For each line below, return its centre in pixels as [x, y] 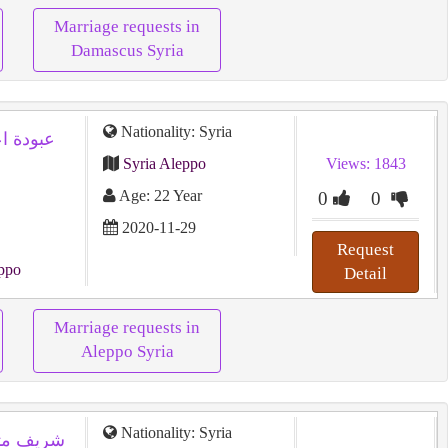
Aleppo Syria [127, 351]
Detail [366, 273]
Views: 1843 [365, 163]
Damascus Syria [127, 50]
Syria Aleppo [164, 163]
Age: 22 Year [158, 195]
